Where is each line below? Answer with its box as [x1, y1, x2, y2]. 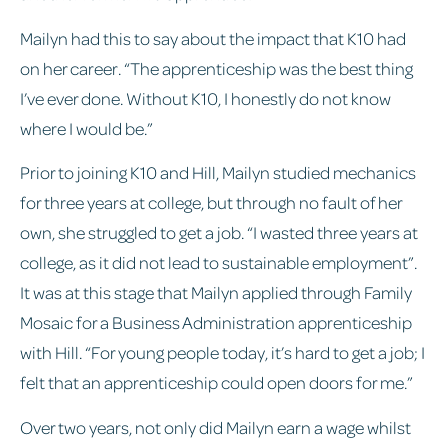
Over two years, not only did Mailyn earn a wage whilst [20, 415, 411, 438]
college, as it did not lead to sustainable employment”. [20, 251, 417, 274]
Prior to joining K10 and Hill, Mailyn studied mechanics [20, 161, 416, 184]
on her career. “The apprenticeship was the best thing [20, 56, 413, 79]
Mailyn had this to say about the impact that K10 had [20, 26, 406, 49]
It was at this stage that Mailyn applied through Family [20, 281, 412, 304]
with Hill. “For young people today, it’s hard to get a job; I [20, 341, 425, 364]
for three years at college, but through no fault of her [20, 191, 402, 214]
